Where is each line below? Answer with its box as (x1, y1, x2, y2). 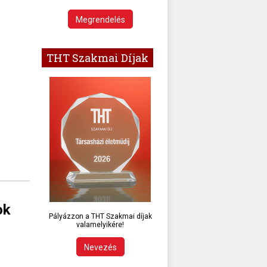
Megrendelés (75, 14, 125, 24)
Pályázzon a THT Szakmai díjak (48, 212, 152, 221)
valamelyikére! (76, 221, 124, 229)
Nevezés (83, 243, 117, 253)
